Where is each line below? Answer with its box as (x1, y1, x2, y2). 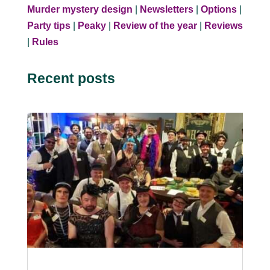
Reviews (204, 20, 243, 31)
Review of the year (113, 20, 197, 31)
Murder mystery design (27, 4, 133, 15)
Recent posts (27, 71, 115, 87)
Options (200, 4, 237, 15)
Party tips (27, 20, 71, 31)
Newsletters (139, 4, 193, 15)
